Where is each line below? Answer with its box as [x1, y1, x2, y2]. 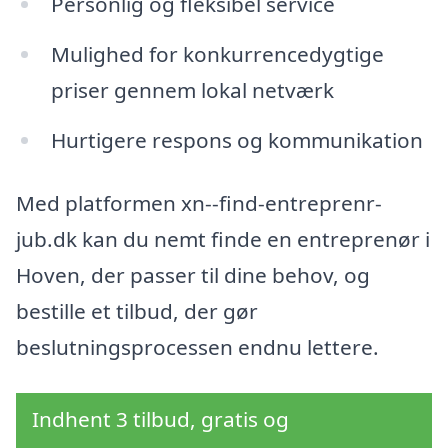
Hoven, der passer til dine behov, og [16, 261, 370, 290]
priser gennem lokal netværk [50, 75, 334, 104]
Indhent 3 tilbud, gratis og [32, 405, 289, 434]
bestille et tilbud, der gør [16, 297, 258, 326]
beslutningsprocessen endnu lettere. [16, 333, 379, 362]
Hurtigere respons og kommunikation [50, 125, 423, 154]
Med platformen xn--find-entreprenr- [16, 189, 382, 218]
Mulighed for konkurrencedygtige [50, 39, 384, 68]
